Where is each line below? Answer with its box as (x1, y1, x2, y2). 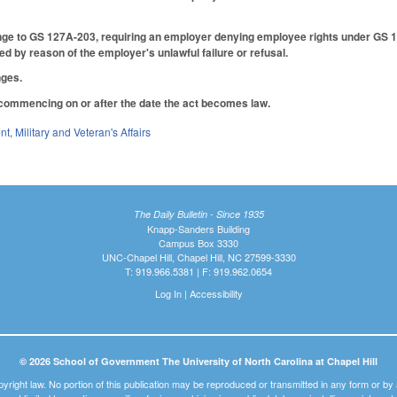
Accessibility (189, 286, 243, 301)
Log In (154, 286, 182, 301)
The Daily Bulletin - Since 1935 (133, 207, 264, 222)
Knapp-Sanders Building (147, 222, 250, 237)
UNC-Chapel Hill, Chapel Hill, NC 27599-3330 (101, 250, 296, 265)
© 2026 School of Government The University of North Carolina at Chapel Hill (19, 354, 378, 369)
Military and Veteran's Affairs (15, 123, 152, 139)
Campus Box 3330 (159, 236, 238, 251)
